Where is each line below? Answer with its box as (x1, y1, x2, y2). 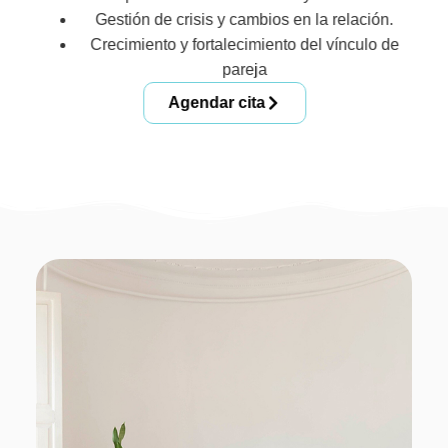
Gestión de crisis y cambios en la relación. (95, 11, 393, 29)
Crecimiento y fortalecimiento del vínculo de (89, 36, 399, 54)
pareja (221, 61, 267, 79)
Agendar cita (167, 94, 265, 112)
